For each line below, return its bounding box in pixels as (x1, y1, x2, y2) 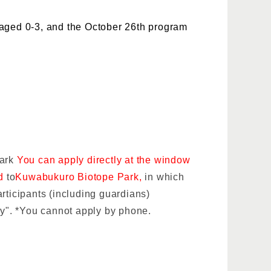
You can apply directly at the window (16, 154, 191, 165)
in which (145, 171, 184, 182)
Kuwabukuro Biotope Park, (15, 171, 145, 182)
